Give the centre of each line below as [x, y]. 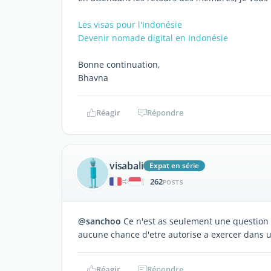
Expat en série [175, 165]
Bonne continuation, [119, 64]
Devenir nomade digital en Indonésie [153, 38]
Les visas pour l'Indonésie [130, 24]
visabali [126, 165]
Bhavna [93, 78]
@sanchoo [100, 221]
